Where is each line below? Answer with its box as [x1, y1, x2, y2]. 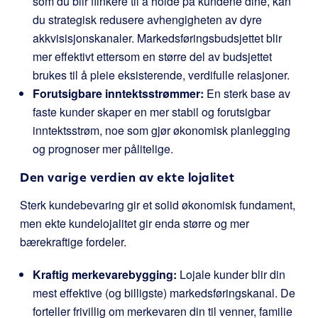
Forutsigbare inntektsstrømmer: [33, 85, 204, 102]
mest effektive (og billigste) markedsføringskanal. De [33, 285, 295, 301]
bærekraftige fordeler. [20, 234, 126, 250]
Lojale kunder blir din [177, 266, 285, 283]
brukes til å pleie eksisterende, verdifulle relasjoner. [33, 67, 290, 83]
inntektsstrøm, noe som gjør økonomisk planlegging [33, 122, 290, 138]
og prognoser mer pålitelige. [33, 141, 173, 157]
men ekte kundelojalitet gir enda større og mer [20, 215, 249, 231]
